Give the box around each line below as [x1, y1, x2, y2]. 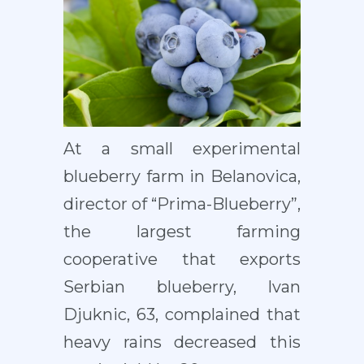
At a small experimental [63, 139, 301, 159]
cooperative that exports [63, 249, 301, 270]
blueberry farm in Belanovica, [63, 167, 301, 187]
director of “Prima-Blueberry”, [63, 194, 301, 214]
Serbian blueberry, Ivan [63, 277, 301, 297]
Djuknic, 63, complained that [63, 305, 301, 325]
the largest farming [63, 222, 301, 242]
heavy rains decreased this [63, 332, 301, 353]
